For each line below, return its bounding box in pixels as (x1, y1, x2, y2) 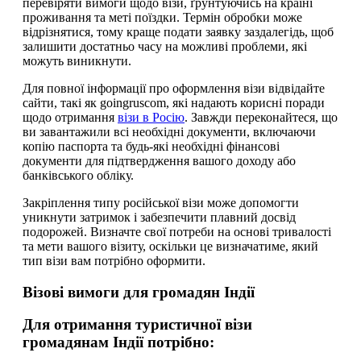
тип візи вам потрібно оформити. (23, 253, 205, 268)
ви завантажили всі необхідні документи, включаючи (23, 124, 316, 139)
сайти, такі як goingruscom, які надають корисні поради (23, 95, 325, 110)
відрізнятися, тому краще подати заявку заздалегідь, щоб (23, 24, 334, 39)
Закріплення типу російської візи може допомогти (23, 195, 299, 210)
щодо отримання (23, 110, 118, 124)
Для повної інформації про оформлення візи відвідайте (23, 81, 325, 95)
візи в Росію (118, 110, 185, 124)
